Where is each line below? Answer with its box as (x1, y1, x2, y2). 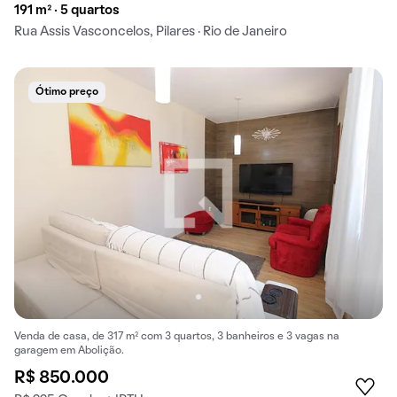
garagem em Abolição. (14, 346, 124, 355)
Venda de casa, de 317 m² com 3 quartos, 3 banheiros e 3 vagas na (14, 331, 339, 341)
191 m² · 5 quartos (14, 4, 120, 18)
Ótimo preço (35, 88, 98, 97)
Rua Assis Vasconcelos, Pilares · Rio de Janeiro (14, 26, 287, 39)
